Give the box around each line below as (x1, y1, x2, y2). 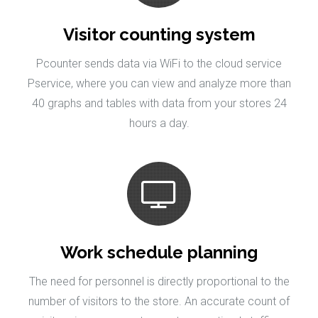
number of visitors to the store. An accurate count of (28, 295, 290, 309)
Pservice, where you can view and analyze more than (27, 77, 291, 91)
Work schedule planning (60, 242, 258, 263)
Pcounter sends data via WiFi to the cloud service (36, 57, 282, 71)
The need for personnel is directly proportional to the (28, 275, 290, 289)
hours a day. (128, 116, 190, 131)
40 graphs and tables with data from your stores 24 (31, 97, 287, 111)
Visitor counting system (62, 24, 256, 45)
